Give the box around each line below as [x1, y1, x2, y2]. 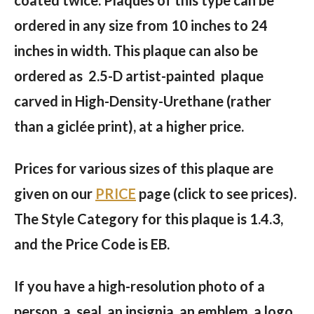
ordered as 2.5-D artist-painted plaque [14, 67, 264, 84]
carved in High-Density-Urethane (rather [14, 92, 271, 109]
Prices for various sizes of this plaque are [14, 159, 273, 177]
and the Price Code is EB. [14, 235, 172, 252]
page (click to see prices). [136, 184, 296, 202]
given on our [14, 184, 95, 202]
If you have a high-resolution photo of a [14, 277, 265, 294]
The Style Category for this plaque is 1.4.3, [14, 210, 283, 227]
